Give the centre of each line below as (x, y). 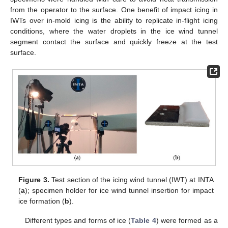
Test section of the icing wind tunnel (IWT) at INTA (131, 180)
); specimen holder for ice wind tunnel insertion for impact (119, 191)
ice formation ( (42, 201)
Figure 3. (34, 180)
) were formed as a (187, 221)
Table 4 (144, 221)
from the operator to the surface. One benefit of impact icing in (114, 9)
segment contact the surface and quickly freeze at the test (114, 41)
